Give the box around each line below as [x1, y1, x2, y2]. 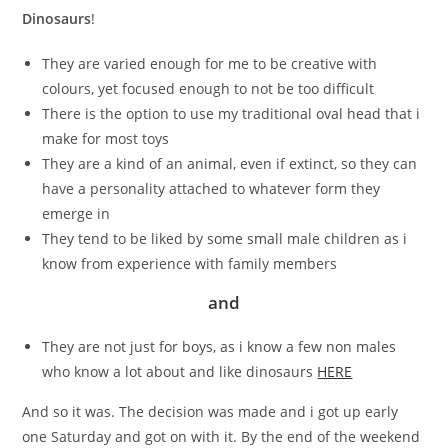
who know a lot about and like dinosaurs [42, 361, 318, 381]
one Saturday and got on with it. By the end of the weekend [22, 426, 421, 446]
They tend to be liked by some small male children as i [42, 228, 408, 248]
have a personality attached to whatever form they [42, 178, 381, 198]
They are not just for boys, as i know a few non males [42, 336, 397, 356]
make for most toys [42, 128, 170, 148]
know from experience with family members [42, 253, 338, 273]
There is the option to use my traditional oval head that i [42, 103, 421, 123]
